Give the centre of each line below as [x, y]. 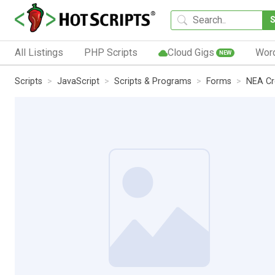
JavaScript [78, 81]
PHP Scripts [110, 52]
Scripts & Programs [153, 81]
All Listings [39, 52]
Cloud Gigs [191, 52]
